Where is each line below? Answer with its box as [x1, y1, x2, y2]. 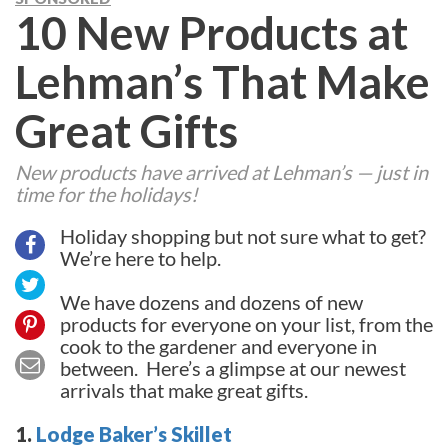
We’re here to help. [60, 245, 221, 270]
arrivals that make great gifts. [60, 377, 308, 402]
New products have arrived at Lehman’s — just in [15, 159, 428, 184]
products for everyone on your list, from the [60, 311, 433, 336]
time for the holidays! [15, 181, 198, 206]
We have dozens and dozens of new [60, 289, 363, 314]
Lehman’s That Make [15, 54, 430, 109]
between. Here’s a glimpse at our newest [60, 355, 406, 380]
